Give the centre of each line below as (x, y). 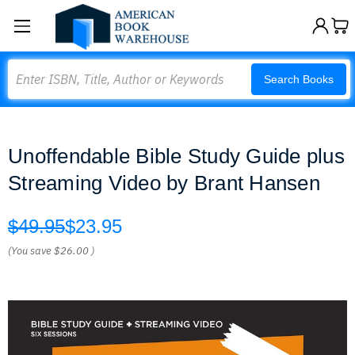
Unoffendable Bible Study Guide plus (176, 156)
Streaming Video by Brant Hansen (164, 183)
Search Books (299, 79)
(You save (30, 251)
